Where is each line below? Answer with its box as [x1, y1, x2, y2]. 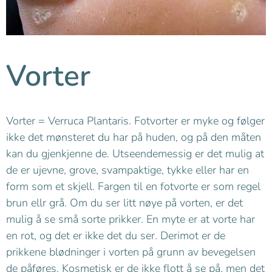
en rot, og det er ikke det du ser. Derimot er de [6, 228, 225, 243]
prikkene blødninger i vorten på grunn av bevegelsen [6, 245, 256, 260]
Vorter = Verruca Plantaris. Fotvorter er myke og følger [6, 114, 265, 129]
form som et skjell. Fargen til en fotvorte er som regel [6, 179, 260, 194]
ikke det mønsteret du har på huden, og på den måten [6, 130, 261, 145]
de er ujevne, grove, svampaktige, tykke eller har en [6, 163, 249, 178]
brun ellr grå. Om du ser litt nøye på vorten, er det [6, 195, 243, 211]
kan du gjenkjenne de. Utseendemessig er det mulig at [6, 146, 264, 161]
